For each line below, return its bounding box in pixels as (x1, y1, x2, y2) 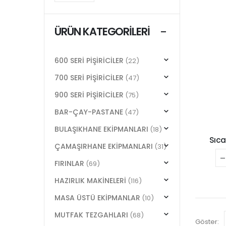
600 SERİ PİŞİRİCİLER (54, 55, 124, 66)
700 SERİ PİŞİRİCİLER (54, 72, 124, 83)
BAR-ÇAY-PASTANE (54, 106, 123, 117)
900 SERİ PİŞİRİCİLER (54, 89, 124, 100)
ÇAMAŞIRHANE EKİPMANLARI (54, 141, 153, 151)
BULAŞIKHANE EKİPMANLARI (54, 124, 148, 134)
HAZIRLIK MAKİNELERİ (54, 175, 126, 186)
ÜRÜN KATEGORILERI (54, 24, 150, 39)
